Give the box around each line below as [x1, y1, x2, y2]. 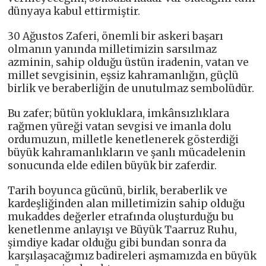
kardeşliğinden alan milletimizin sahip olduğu [8, 197, 246, 211]
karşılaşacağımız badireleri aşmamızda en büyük [8, 249, 257, 263]
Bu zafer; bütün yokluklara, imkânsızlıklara [8, 107, 230, 121]
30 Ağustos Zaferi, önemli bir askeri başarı [8, 30, 224, 43]
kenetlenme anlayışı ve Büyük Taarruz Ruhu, [8, 223, 237, 237]
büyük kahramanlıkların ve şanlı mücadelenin [8, 146, 246, 160]
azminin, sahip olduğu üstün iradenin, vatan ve [8, 56, 249, 69]
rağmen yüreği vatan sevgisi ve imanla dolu [8, 120, 232, 134]
